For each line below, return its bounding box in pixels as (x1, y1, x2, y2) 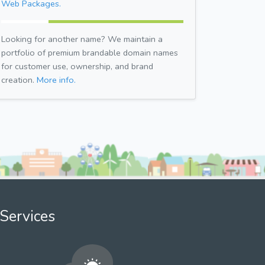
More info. (37, 73, 76, 86)
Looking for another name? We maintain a (1, 33, 163, 45)
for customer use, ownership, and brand (1, 60, 153, 72)
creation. (1, 73, 37, 86)
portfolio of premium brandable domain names (1, 46, 178, 59)
